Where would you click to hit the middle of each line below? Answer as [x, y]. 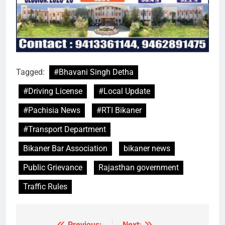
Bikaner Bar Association [65, 148]
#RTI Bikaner [119, 110]
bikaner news [147, 148]
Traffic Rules [45, 186]
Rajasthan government [139, 167]
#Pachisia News [52, 110]
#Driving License [53, 91]
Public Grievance [53, 167]
